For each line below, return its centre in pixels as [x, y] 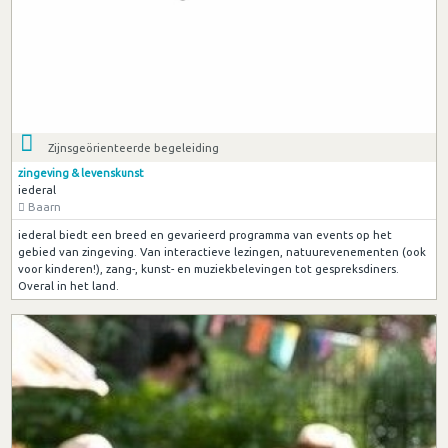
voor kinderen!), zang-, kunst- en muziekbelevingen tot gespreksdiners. [208, 268]
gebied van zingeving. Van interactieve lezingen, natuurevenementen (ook [221, 251]
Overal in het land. [68, 285]
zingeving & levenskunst [80, 173]
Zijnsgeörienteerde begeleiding [134, 148]
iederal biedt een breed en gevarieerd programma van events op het [204, 234]
